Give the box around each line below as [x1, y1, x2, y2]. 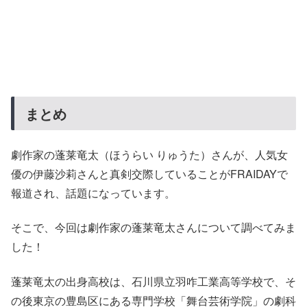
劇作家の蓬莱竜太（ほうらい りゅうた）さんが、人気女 [11, 147, 288, 162]
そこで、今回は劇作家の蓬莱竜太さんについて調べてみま [11, 219, 296, 236]
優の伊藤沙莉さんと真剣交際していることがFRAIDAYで [11, 166, 288, 182]
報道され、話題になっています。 [11, 185, 175, 201]
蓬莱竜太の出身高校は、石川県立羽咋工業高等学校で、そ [11, 273, 296, 289]
